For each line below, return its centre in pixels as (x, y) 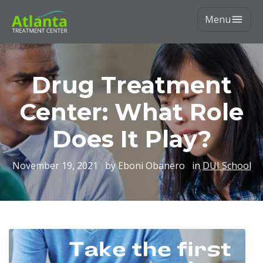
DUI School (227, 166)
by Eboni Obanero (145, 166)
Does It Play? (131, 139)
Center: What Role (131, 112)
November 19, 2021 (55, 166)
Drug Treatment (131, 85)
